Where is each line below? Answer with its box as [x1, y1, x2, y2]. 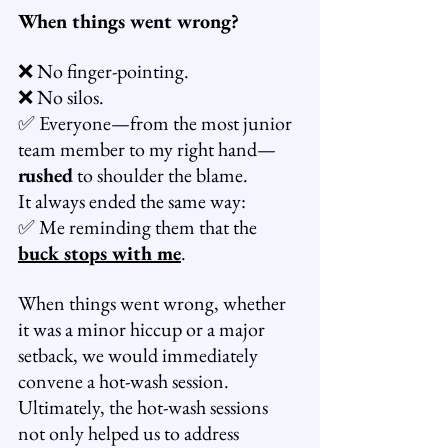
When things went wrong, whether [18, 290, 290, 316]
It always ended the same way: [18, 188, 246, 214]
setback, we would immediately [18, 342, 262, 368]
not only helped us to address [18, 420, 243, 446]
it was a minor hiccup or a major [18, 316, 269, 342]
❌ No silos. [18, 84, 104, 110]
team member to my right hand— [18, 136, 276, 162]
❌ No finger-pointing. [18, 58, 189, 84]
